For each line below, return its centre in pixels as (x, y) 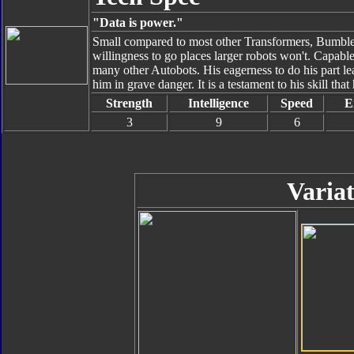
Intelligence (218, 103)
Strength (129, 103)
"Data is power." (138, 23)
